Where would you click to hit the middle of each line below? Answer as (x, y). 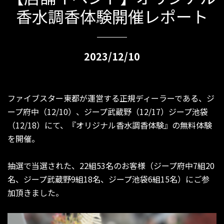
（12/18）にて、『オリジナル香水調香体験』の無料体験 (110, 125)
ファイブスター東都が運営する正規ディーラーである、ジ (111, 98)
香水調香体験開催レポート (112, 16)
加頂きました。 (35, 192)
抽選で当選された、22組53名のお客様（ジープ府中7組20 (111, 165)
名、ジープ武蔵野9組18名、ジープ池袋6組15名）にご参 (108, 179)
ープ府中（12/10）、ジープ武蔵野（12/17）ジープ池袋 (108, 111)
